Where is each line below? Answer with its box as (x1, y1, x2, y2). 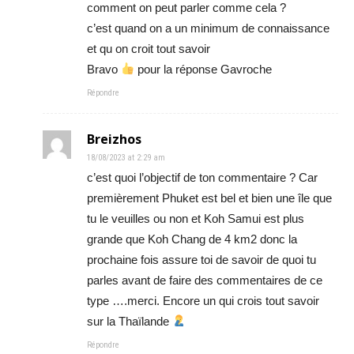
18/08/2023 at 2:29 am (87, 152, 165, 163)
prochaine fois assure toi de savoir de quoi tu (87, 252, 316, 266)
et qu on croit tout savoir (87, 41, 210, 55)
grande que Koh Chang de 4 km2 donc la (87, 232, 297, 246)
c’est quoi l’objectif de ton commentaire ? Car (87, 170, 318, 184)
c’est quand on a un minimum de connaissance (87, 21, 330, 35)
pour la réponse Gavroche (134, 62, 273, 76)
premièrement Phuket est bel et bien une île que (87, 190, 332, 205)
